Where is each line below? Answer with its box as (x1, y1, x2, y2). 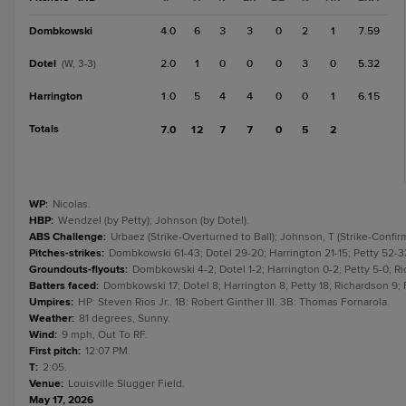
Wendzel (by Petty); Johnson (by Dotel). (58, 214, 249, 227)
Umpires (29, 295, 71, 309)
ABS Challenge (29, 230, 103, 244)
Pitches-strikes (29, 246, 101, 260)
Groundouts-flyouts (29, 263, 125, 276)
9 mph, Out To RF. (62, 328, 148, 342)
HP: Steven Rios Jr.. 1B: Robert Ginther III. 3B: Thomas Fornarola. (78, 295, 390, 309)
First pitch (29, 344, 78, 358)
